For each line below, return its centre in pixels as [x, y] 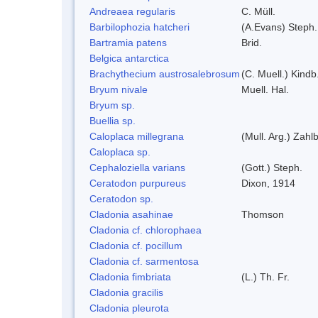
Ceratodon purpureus [138, 183]
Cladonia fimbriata [130, 276]
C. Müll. [258, 11]
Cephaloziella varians [137, 167]
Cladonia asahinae [131, 214]
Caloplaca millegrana [137, 136]
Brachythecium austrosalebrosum [165, 73]
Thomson [263, 214]
